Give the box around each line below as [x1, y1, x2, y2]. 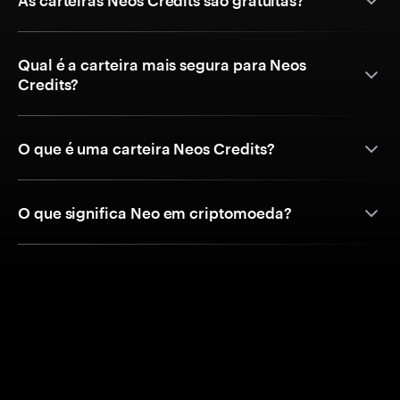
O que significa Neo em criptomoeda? [18, 204, 292, 222]
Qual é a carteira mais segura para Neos [18, 55, 307, 74]
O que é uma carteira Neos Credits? [18, 139, 275, 158]
